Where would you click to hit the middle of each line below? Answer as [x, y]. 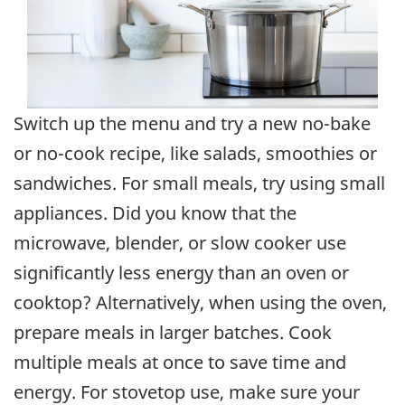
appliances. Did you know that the [155, 212]
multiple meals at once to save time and [180, 362]
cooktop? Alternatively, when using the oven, [200, 302]
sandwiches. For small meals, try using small [199, 183]
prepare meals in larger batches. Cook [173, 332]
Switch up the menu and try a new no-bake [192, 123]
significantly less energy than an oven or [181, 272]
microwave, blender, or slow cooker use [180, 242]
